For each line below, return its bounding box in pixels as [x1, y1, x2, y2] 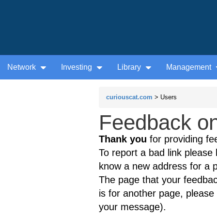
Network [7, 63, 38, 72]
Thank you [99, 134, 147, 145]
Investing [61, 63, 94, 72]
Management [166, 63, 213, 72]
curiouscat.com [106, 93, 153, 101]
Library [117, 63, 143, 72]
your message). [99, 201, 166, 213]
